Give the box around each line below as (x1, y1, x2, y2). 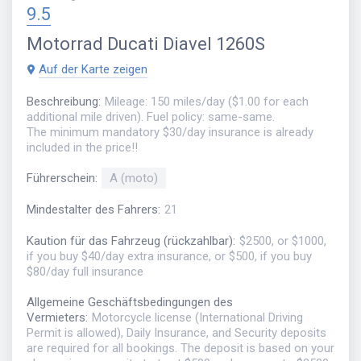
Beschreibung (27, 93, 98, 109)
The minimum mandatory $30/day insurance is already (27, 124, 313, 139)
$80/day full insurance (27, 263, 143, 279)
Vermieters (27, 310, 85, 326)
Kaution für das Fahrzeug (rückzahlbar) (27, 233, 233, 248)
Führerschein (27, 171, 95, 186)
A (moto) (110, 171, 158, 186)
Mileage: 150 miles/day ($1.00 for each (105, 93, 309, 109)
